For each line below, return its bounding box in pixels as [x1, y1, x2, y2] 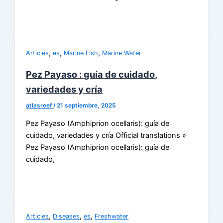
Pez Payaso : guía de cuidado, [26, 68, 158, 80]
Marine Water [102, 49, 142, 57]
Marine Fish [64, 49, 99, 57]
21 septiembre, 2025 [57, 102, 116, 110]
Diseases [53, 212, 80, 220]
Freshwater [95, 212, 129, 220]
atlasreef [26, 102, 54, 110]
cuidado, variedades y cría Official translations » [26, 131, 187, 140]
